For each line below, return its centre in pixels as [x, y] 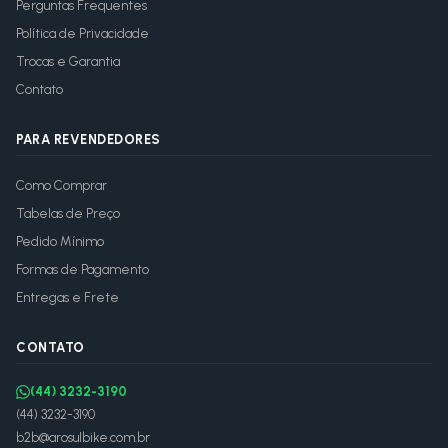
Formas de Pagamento [82, 269]
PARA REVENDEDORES [88, 139]
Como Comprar [61, 185]
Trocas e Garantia [68, 61]
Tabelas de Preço [68, 213]
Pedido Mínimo [60, 241]
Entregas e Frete [67, 297]
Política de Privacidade [82, 33]
